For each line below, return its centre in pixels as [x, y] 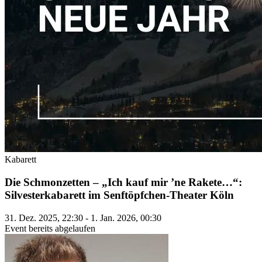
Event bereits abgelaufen [50, 228]
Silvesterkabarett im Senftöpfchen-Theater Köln [119, 195]
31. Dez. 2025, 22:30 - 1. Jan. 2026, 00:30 [83, 218]
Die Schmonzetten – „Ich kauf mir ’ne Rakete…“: [123, 182]
